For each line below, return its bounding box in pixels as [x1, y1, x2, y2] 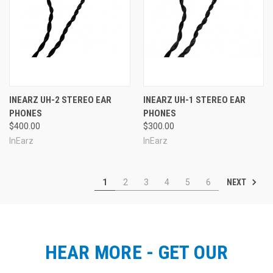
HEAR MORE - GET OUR [44, 240, 229, 264]
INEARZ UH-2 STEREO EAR [9, 94, 112, 105]
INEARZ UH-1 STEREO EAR [143, 94, 246, 105]
